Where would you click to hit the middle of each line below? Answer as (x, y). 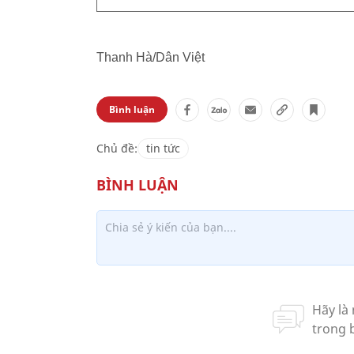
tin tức (163, 148)
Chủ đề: (117, 148)
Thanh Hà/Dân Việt (151, 57)
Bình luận (132, 109)
